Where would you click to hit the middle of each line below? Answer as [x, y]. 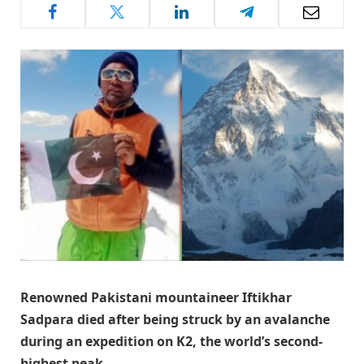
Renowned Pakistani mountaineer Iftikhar [156, 298]
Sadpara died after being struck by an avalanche [175, 320]
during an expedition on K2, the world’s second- [171, 342]
